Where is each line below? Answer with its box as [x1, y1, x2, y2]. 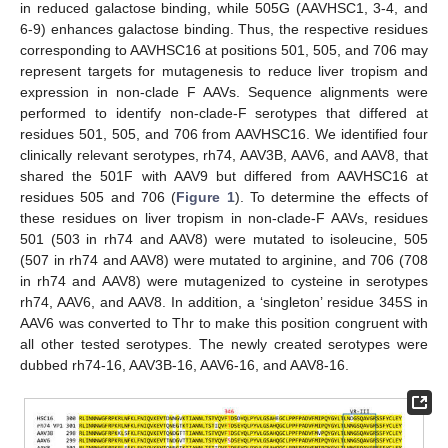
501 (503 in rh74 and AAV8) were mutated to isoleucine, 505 [20, 230, 428, 247]
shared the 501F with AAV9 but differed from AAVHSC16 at [20, 167, 428, 184]
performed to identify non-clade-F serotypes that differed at [20, 104, 428, 121]
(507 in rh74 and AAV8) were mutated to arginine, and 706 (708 [20, 251, 428, 268]
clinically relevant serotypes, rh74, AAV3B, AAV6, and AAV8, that [20, 146, 428, 163]
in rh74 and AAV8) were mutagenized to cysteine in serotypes [20, 272, 428, 289]
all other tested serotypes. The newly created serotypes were [20, 335, 428, 352]
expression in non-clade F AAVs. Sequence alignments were [20, 83, 428, 100]
